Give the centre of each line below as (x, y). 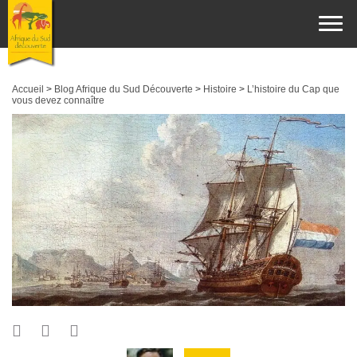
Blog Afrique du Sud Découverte (124, 89)
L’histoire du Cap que (293, 89)
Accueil (28, 89)
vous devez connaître (58, 100)
